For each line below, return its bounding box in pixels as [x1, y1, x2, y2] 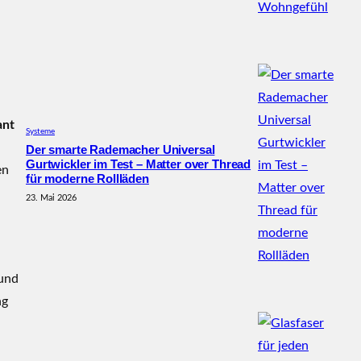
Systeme [26, 127, 55, 136]
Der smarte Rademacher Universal [26, 143, 215, 157]
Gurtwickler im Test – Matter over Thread [26, 158, 251, 172]
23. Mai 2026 [26, 193, 77, 203]
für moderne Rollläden [26, 172, 149, 186]
